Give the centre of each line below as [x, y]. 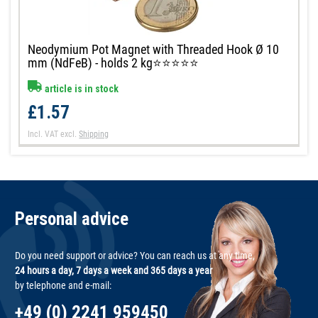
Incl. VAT [43, 134]
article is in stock [81, 88]
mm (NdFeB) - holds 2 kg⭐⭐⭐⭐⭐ [114, 62]
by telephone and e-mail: [63, 285]
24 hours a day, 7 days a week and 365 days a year [114, 270]
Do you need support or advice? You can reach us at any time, [135, 255]
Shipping [94, 134]
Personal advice [72, 219]
